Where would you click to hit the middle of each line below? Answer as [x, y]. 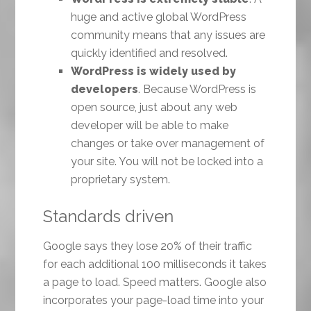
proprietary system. [121, 180]
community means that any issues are [168, 35]
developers [105, 90]
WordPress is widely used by [154, 72]
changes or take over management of [168, 144]
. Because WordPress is [197, 90]
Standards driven [109, 217]
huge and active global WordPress [159, 17]
